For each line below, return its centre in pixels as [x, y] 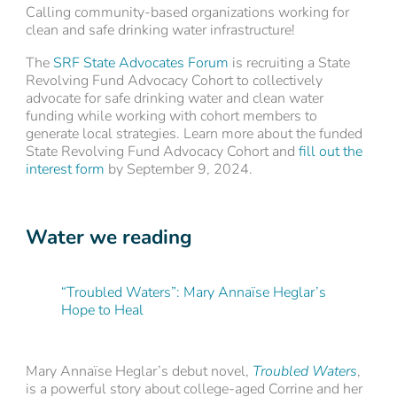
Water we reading [109, 237]
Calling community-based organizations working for [187, 12]
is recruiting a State [289, 62]
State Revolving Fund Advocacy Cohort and [162, 151]
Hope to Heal [102, 311]
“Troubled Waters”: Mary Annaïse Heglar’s [193, 293]
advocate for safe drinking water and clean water [174, 98]
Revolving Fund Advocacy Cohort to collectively [174, 80]
